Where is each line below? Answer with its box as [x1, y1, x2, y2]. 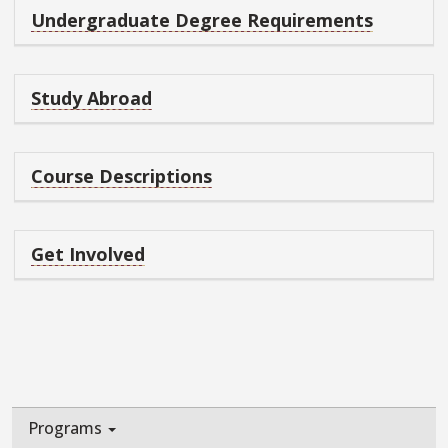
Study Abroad [31, 86, 152, 111]
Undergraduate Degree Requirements [31, 8, 373, 33]
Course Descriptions [31, 164, 212, 189]
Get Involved [31, 242, 145, 267]
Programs [28, 417, 106, 440]
